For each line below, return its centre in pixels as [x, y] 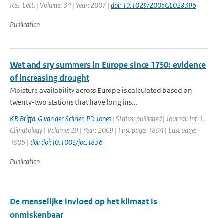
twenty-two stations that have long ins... [74, 102]
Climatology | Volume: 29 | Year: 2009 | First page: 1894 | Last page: [103, 130]
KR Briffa [22, 118]
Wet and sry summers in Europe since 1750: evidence [108, 65]
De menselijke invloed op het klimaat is [83, 201]
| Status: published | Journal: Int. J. [157, 118]
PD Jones [99, 118]
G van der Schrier [61, 118]
